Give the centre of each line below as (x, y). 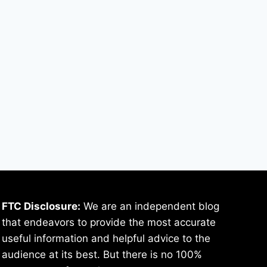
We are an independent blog (150, 207)
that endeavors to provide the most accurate (109, 223)
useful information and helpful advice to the (106, 239)
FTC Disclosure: (41, 207)
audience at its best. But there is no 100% (102, 255)
